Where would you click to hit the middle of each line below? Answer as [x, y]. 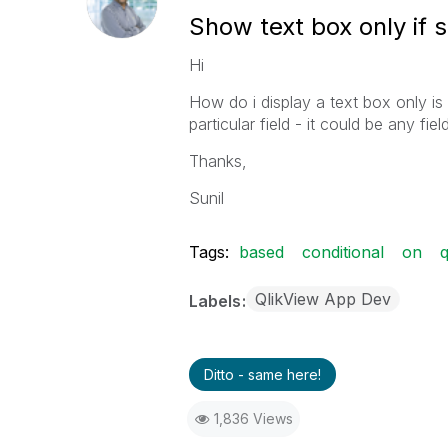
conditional [342, 252]
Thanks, [217, 161]
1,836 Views [253, 418]
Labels [216, 301]
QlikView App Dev [322, 299]
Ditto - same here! [262, 374]
